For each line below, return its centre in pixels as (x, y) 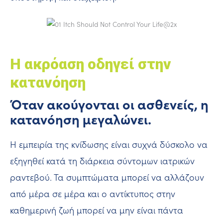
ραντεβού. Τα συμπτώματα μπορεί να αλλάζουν (107, 177)
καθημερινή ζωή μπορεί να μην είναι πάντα (97, 210)
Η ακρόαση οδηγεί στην (91, 64)
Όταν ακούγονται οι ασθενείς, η (109, 104)
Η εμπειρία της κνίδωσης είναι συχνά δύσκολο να (109, 145)
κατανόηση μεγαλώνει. (81, 119)
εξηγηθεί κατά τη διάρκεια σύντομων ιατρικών (102, 161)
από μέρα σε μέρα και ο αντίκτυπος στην (93, 194)
